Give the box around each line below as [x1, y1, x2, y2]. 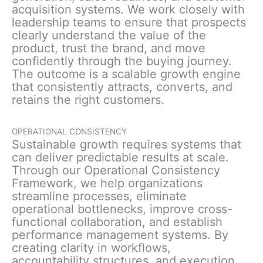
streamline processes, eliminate [12, 189, 187, 204]
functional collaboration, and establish [12, 215, 222, 230]
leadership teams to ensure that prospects [12, 15, 246, 30]
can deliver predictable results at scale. [12, 150, 229, 165]
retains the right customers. [12, 93, 164, 107]
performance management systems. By [12, 228, 228, 242]
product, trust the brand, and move [12, 41, 205, 56]
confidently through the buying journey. [12, 54, 232, 69]
